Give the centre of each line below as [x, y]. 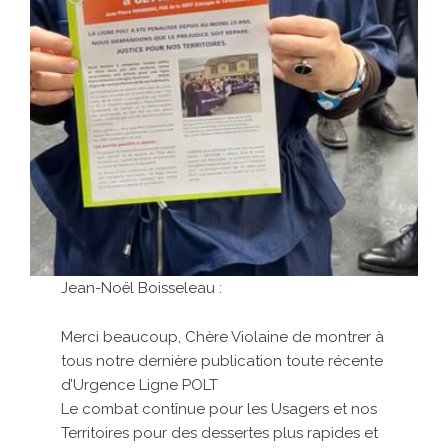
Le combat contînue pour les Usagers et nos [219, 408]
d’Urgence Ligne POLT [140, 384]
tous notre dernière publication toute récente [222, 360]
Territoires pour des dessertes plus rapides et [220, 432]
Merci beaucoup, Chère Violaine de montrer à [223, 336]
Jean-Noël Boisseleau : [142, 287]
